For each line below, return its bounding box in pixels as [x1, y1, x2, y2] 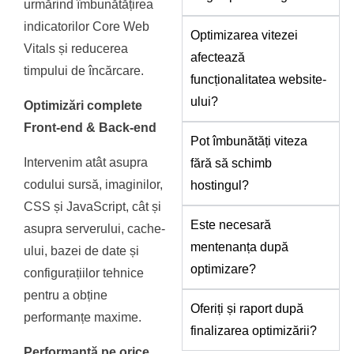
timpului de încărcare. [24, 64, 145, 78]
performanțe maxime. [24, 311, 142, 325]
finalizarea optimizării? [190, 324, 318, 338]
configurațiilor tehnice [24, 266, 145, 281]
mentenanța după [190, 240, 289, 254]
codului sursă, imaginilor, [24, 178, 164, 192]
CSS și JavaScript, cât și [24, 200, 162, 214]
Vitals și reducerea [24, 42, 129, 56]
